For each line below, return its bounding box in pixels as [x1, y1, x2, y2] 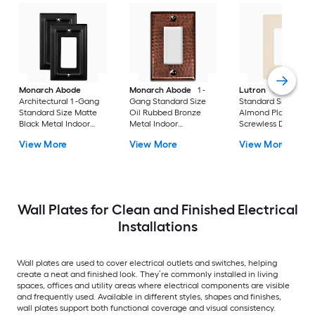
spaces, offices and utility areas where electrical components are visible [17, 280, 290, 290]
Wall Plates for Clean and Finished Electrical [17, 200, 298, 218]
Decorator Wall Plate [129, 130, 208, 141]
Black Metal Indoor [19, 119, 91, 129]
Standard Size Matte [19, 108, 98, 118]
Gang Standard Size [129, 96, 206, 107]
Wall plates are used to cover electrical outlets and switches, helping [17, 257, 277, 268]
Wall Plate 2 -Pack [19, 130, 89, 141]
